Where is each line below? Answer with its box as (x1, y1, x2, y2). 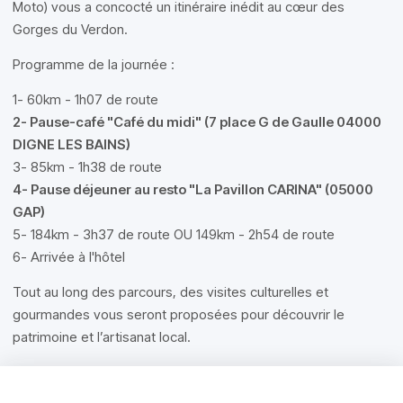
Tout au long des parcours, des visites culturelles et (13, 283, 328, 300)
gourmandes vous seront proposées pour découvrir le (13, 306, 345, 323)
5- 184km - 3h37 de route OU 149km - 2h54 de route (13, 226, 335, 243)
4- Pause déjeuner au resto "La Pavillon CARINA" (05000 (13, 181, 373, 198)
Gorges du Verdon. (13, 21, 128, 38)
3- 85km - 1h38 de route (13, 158, 162, 175)
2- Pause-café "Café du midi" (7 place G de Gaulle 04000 (13, 113, 381, 130)
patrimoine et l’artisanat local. (13, 328, 191, 345)
